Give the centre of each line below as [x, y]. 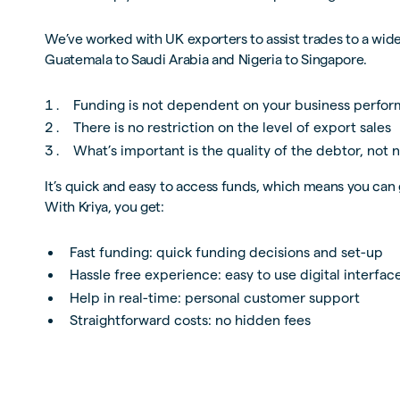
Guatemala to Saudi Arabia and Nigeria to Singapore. [206, 60]
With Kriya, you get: [104, 207]
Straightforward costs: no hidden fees [190, 321]
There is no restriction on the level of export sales [232, 128]
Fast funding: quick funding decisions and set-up [226, 253]
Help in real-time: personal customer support [214, 297]
